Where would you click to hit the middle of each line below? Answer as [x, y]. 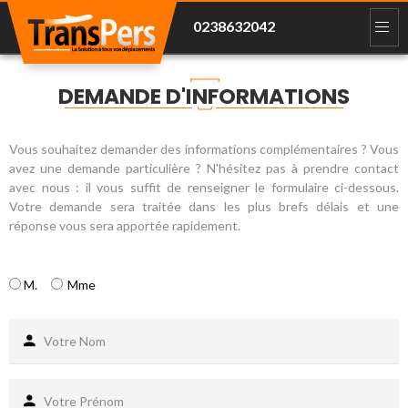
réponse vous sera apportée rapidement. [125, 225]
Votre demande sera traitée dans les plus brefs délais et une [204, 206]
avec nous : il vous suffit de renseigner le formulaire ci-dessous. [204, 187]
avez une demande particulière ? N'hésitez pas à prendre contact [204, 168]
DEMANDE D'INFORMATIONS [204, 96]
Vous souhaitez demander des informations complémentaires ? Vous [204, 149]
